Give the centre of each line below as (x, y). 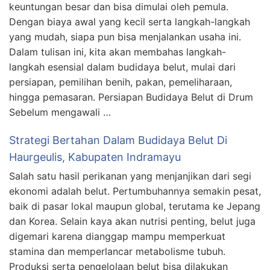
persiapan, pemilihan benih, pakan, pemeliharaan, (121, 82)
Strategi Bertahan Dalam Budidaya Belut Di (118, 140)
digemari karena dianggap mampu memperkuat (117, 236)
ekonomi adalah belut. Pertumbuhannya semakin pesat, (135, 191)
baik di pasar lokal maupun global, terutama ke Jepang (135, 206)
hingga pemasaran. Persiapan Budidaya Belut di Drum (131, 97)
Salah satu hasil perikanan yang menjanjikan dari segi (130, 176)
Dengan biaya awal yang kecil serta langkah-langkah (130, 22)
